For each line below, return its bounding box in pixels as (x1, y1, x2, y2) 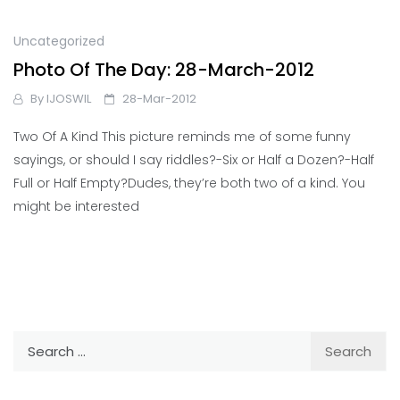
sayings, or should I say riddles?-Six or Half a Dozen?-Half (13, 151, 374, 170)
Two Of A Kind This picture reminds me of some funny (13, 128, 351, 146)
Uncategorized (13, 31, 104, 50)
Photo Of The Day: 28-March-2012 (13, 57, 314, 83)
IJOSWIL (46, 90, 91, 108)
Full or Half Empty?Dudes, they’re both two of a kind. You (13, 174, 365, 193)
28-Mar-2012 (122, 90, 196, 108)
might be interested (13, 197, 139, 216)
